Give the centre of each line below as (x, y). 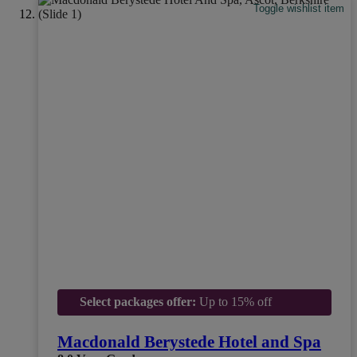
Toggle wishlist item (299, 8)
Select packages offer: (137, 302)
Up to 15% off (233, 302)
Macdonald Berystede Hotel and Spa (189, 342)
